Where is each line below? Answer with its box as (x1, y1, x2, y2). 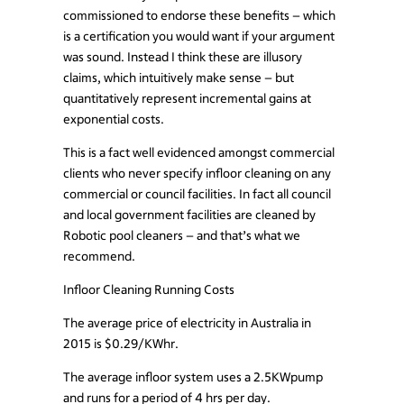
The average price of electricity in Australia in (63, 314, 311, 331)
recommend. (63, 247, 135, 264)
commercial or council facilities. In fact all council (63, 185, 331, 202)
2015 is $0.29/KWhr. (63, 335, 179, 352)
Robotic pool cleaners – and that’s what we (63, 226, 300, 243)
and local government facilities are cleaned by (63, 206, 316, 223)
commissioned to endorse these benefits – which (63, 6, 335, 23)
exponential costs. (63, 110, 164, 127)
